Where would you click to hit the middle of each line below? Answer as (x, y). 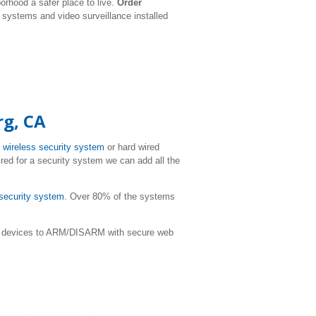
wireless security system (54, 147)
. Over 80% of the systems (120, 196)
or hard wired (132, 147)
